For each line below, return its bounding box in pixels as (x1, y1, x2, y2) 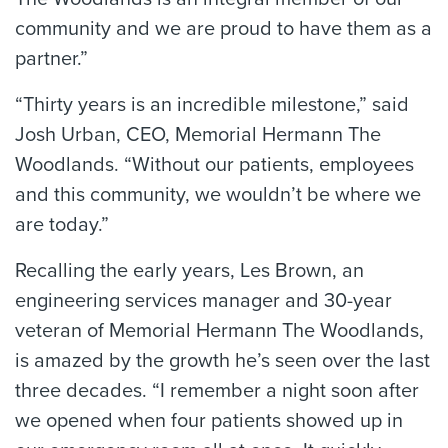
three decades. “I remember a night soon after (15, 379, 419, 403)
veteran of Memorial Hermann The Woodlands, (15, 319, 424, 343)
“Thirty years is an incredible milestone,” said (15, 93, 409, 117)
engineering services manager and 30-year (15, 289, 392, 313)
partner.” (15, 47, 88, 71)
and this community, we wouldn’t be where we (15, 183, 421, 207)
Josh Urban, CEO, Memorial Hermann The (15, 123, 381, 147)
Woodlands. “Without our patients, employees (15, 153, 414, 177)
